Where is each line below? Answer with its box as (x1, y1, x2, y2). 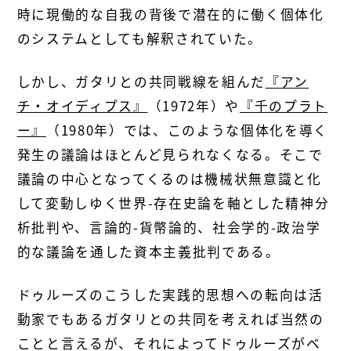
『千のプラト (239, 96, 327, 116)
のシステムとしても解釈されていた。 (16, 29, 262, 49)
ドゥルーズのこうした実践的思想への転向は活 (16, 284, 324, 304)
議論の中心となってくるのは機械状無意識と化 (16, 169, 322, 189)
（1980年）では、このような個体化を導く (45, 121, 328, 140)
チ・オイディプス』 (16, 96, 148, 116)
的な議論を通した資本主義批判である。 (16, 242, 280, 262)
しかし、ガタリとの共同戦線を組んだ (16, 72, 266, 92)
